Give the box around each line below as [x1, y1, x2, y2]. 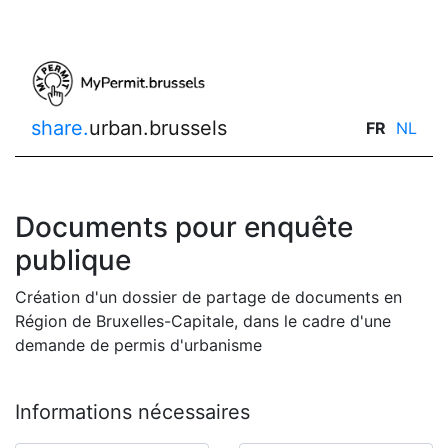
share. [31, 115, 89, 140]
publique [15, 242, 131, 277]
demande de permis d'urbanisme [15, 334, 262, 355]
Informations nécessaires [15, 399, 250, 424]
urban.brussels [89, 115, 227, 140]
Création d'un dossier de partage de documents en [15, 286, 402, 307]
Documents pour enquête [15, 209, 353, 244]
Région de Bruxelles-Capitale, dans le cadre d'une [15, 310, 391, 331]
